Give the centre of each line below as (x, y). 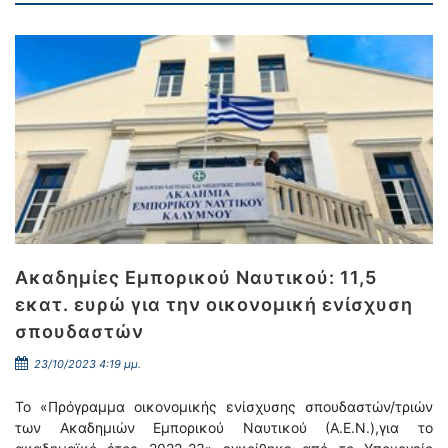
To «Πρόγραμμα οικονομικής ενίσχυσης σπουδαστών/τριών (224, 406)
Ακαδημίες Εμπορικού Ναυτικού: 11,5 (196, 277)
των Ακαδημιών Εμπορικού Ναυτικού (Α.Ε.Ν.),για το (224, 427)
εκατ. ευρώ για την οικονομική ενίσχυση (214, 304)
